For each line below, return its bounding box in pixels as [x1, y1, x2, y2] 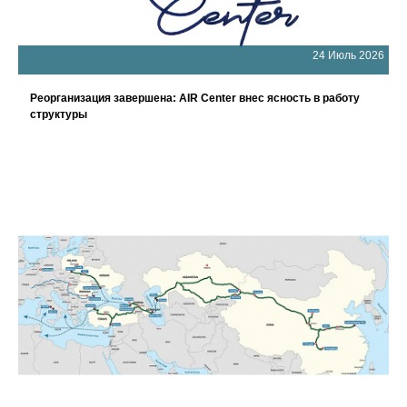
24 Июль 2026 [313, 49, 384, 62]
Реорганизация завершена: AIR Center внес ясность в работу [30, 92, 360, 104]
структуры [30, 108, 87, 121]
